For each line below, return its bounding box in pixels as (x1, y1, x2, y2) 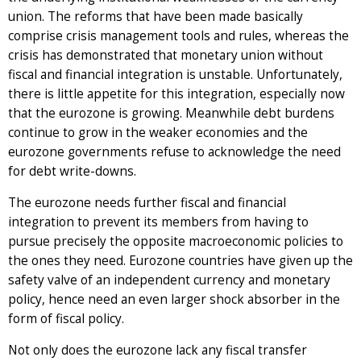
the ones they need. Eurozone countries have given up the (8, 251, 353, 269)
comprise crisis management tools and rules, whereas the (8, 27, 349, 44)
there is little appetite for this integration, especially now (8, 85, 345, 102)
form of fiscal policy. (8, 309, 124, 327)
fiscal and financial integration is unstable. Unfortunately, (8, 65, 342, 83)
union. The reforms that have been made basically (8, 7, 303, 25)
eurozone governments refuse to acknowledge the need (8, 143, 341, 160)
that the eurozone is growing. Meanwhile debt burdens (8, 104, 334, 122)
